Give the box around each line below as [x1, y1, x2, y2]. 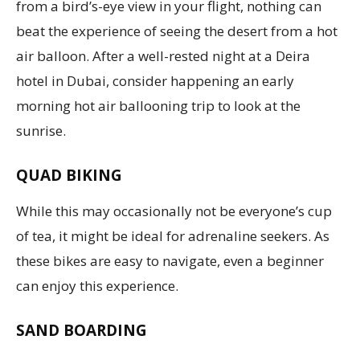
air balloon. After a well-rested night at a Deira [16, 46, 310, 65]
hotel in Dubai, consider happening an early [16, 71, 294, 90]
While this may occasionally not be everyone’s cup [16, 201, 332, 220]
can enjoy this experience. [16, 276, 178, 295]
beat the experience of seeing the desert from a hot [16, 21, 337, 40]
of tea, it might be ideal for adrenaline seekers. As [16, 226, 329, 245]
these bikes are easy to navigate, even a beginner [16, 251, 324, 270]
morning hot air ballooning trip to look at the [16, 96, 301, 115]
